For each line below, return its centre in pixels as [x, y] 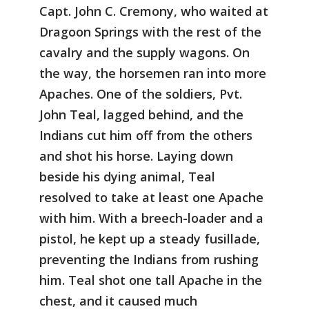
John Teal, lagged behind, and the [141, 114]
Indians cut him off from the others [146, 135]
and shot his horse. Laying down [136, 156]
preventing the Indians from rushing [149, 259]
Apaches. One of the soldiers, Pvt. [141, 93]
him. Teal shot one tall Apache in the [151, 280]
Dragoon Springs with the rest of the [150, 31]
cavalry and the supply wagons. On [144, 52]
